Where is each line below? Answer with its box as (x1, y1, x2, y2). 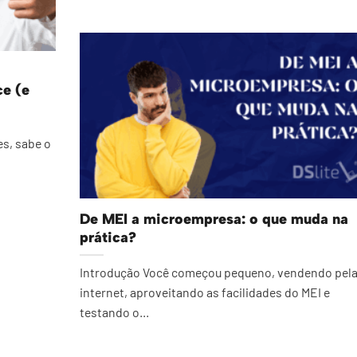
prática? (80, 228, 136, 246)
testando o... (80, 304, 149, 320)
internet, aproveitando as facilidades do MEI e (80, 284, 330, 300)
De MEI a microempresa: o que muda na (80, 210, 348, 228)
